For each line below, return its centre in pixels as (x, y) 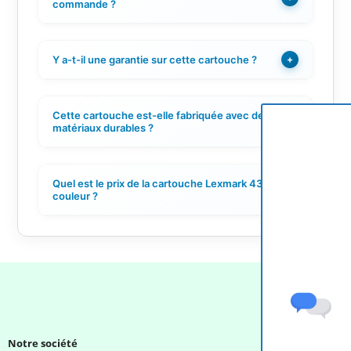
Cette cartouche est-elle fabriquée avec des (161, 115)
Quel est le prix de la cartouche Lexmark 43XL (163, 183)
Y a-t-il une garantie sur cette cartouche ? (154, 59)
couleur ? (75, 195)
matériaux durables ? (103, 127)
